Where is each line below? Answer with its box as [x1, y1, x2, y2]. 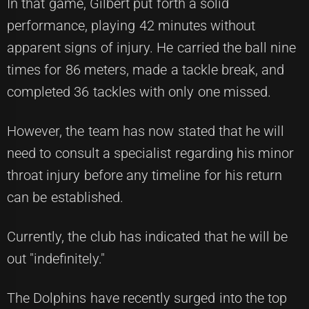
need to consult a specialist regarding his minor [7, 145, 295, 161]
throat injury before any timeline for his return [7, 167, 283, 183]
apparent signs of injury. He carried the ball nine [7, 39, 297, 56]
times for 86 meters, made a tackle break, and [7, 61, 285, 78]
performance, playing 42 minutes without [7, 17, 256, 34]
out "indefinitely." [7, 250, 106, 267]
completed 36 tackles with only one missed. [7, 83, 271, 100]
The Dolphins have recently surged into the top [7, 290, 288, 306]
